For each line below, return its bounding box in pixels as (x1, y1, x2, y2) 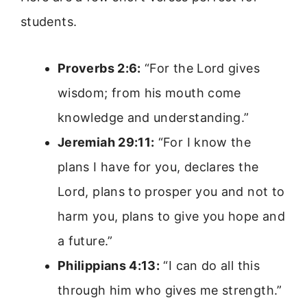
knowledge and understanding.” (58, 110, 249, 125)
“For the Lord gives (140, 60, 260, 75)
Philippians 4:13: (58, 258, 160, 273)
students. (21, 14, 77, 29)
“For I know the (154, 134, 251, 149)
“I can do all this (160, 258, 260, 273)
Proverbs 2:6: (58, 60, 141, 75)
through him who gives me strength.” (58, 282, 282, 297)
